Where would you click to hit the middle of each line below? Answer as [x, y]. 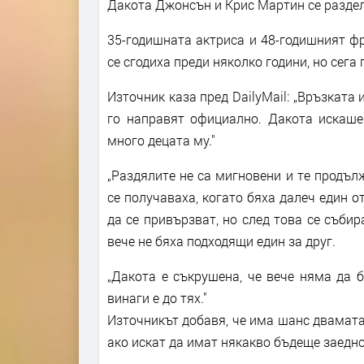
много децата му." [161, 141]
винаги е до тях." [157, 298]
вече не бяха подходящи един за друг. [221, 241]
